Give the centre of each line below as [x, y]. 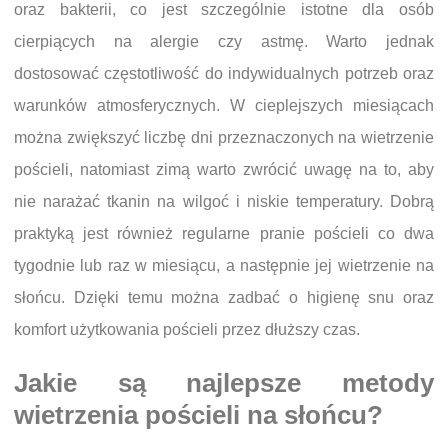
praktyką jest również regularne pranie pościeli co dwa [224, 234]
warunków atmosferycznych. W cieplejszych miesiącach [224, 106]
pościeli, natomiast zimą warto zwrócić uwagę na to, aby [224, 170]
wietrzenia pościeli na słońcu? [198, 415]
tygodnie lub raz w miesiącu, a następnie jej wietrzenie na [224, 266]
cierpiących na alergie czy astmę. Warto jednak [224, 42]
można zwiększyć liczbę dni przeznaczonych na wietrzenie [224, 138]
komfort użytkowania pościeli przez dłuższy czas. [187, 330]
